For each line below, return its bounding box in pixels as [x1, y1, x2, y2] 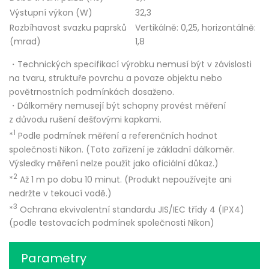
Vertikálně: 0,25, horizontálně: [135, 22, 256, 34]
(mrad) [10, 35, 41, 48]
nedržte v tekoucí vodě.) [9, 187, 112, 199]
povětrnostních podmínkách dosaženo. [9, 86, 174, 98]
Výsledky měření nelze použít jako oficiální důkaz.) [9, 157, 219, 170]
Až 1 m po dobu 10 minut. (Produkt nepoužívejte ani [17, 173, 232, 186]
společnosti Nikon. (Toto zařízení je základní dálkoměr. [9, 144, 235, 156]
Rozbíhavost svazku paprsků [10, 22, 127, 34]
